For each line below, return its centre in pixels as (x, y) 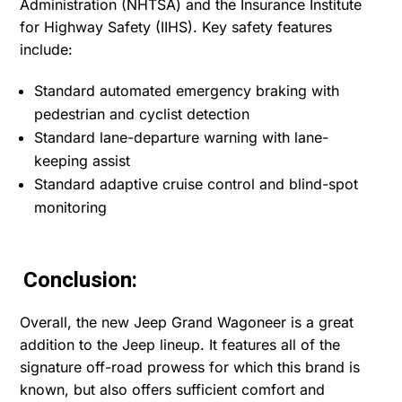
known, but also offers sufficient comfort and (173, 389)
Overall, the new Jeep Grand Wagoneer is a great (187, 322)
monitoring (71, 207)
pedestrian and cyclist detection (142, 114)
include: (47, 49)
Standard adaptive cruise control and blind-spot (197, 184)
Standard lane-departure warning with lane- (182, 137)
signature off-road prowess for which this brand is (190, 367)
